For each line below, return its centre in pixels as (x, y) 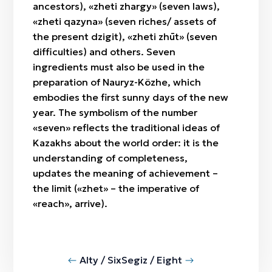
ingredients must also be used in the (119, 67)
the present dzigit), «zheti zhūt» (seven (125, 36)
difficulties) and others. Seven (104, 52)
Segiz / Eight (152, 260)
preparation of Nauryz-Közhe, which (117, 82)
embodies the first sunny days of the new (131, 97)
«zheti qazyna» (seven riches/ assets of (125, 21)
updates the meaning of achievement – (126, 173)
